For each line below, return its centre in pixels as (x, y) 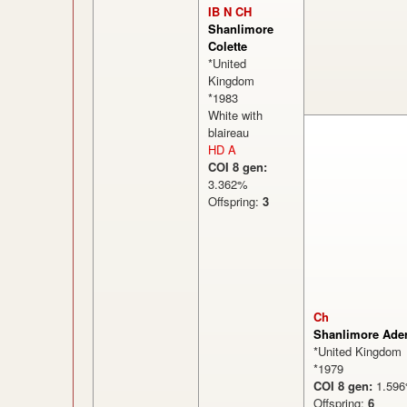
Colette (228, 46)
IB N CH (230, 11)
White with (235, 115)
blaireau (228, 132)
